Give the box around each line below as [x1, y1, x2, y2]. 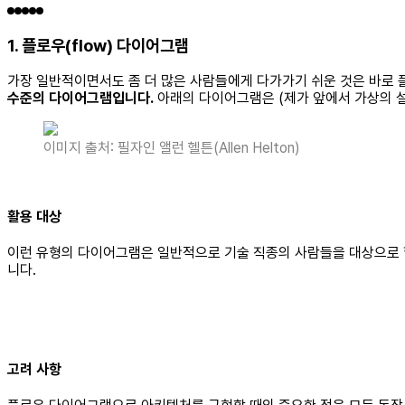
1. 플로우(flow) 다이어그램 [7, 34, 189, 56]
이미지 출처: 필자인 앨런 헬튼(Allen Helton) [43, 139, 300, 157]
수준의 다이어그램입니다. [7, 89, 154, 108]
